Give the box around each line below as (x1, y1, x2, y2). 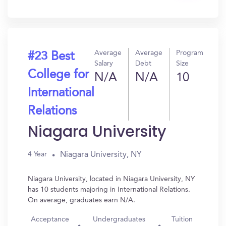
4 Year (28, 151, 47, 158)
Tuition (171, 216, 193, 223)
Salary (94, 60, 113, 67)
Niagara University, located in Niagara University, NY (28, 176, 195, 183)
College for (28, 69, 89, 81)
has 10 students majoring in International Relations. (28, 186, 190, 193)
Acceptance (31, 216, 70, 223)
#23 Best (28, 51, 74, 63)
